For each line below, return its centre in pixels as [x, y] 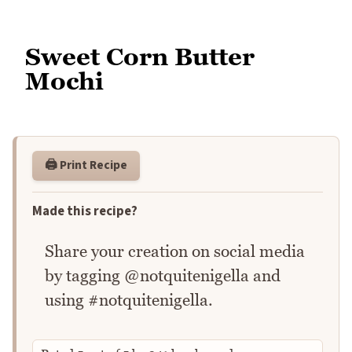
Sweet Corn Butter [140, 57]
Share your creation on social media [175, 251]
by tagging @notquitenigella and [163, 275]
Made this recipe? [85, 211]
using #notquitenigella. [129, 299]
